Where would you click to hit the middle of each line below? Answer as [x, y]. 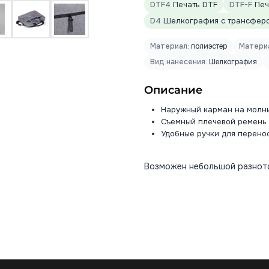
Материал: [170, 46]
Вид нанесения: [179, 62]
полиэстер [208, 46]
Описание [173, 90]
